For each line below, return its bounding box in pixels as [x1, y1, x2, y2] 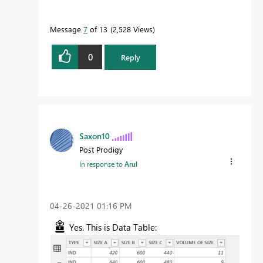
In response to [79, 159, 124, 168]
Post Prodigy [79, 144, 123, 154]
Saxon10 [79, 130, 110, 141]
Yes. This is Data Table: [69, 221, 159, 233]
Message [50, 24, 83, 35]
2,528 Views [113, 24, 153, 35]
